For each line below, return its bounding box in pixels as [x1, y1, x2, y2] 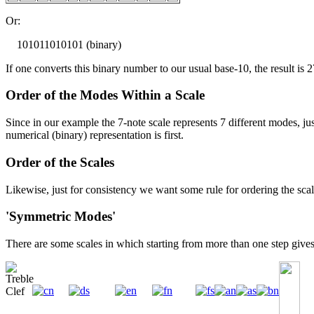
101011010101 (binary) [6, 38, 121, 50]
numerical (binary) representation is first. [6, 129, 184, 142]
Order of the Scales [6, 154, 114, 170]
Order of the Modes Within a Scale [6, 88, 205, 103]
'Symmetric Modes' [6, 209, 116, 224]
